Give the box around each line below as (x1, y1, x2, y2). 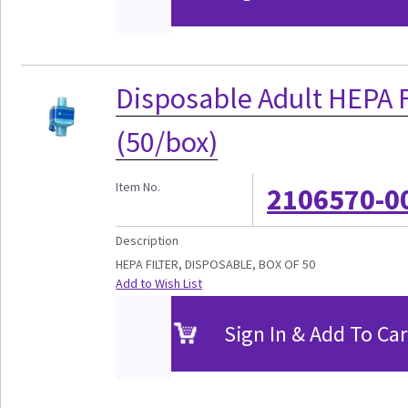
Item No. (116, 178, 161, 196)
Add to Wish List (116, 275, 203, 292)
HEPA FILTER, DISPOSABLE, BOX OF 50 (116, 256, 316, 273)
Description (116, 232, 179, 250)
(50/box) (116, 124, 219, 161)
